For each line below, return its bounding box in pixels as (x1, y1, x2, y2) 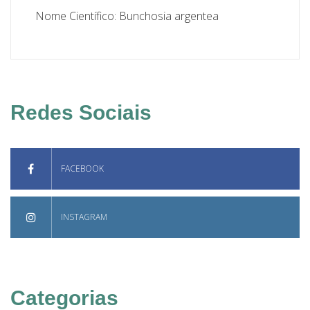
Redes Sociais (10, 101, 152, 124)
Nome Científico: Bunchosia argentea (35, 8, 219, 24)
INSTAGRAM (61, 211, 107, 223)
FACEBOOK (61, 163, 104, 174)
